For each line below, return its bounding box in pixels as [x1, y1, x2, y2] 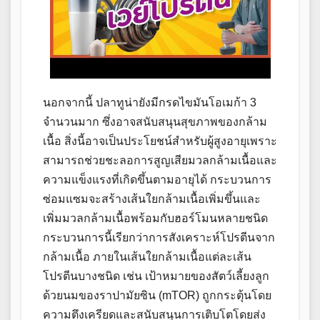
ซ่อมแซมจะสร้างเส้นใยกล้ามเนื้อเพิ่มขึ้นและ [43, 193, 261, 206]
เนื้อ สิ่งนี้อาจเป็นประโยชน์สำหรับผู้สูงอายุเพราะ [43, 135, 277, 148]
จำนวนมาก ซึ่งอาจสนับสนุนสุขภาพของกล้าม [43, 116, 267, 129]
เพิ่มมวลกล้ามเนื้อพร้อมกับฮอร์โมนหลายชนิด [43, 212, 268, 225]
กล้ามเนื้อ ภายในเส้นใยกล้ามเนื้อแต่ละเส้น [43, 251, 251, 264]
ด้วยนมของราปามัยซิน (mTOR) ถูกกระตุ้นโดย [43, 289, 271, 302]
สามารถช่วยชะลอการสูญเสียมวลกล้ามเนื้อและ [43, 154, 277, 167]
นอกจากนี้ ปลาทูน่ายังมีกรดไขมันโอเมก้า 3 [43, 96, 256, 109]
